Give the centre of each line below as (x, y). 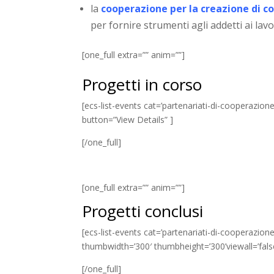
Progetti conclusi (143, 211)
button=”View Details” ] (128, 119)
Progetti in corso (142, 84)
